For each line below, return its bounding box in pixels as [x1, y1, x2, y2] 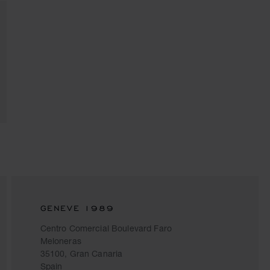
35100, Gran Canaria [40, 248, 123, 259]
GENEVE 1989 [40, 203, 115, 213]
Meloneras [40, 236, 81, 246]
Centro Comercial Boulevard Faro [40, 223, 172, 233]
